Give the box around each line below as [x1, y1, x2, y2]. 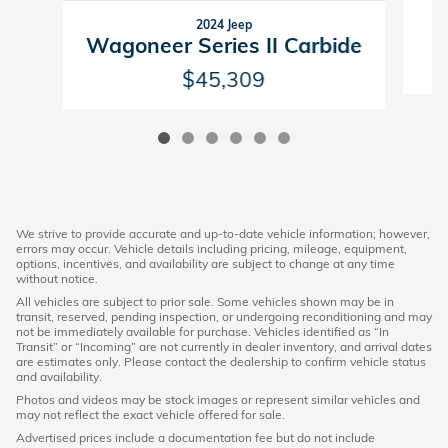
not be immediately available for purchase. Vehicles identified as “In [16, 323, 389, 339]
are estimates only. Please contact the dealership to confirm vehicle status [16, 353, 426, 369]
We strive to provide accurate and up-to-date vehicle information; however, [16, 225, 430, 241]
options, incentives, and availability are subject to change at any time [16, 255, 395, 271]
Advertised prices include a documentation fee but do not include [16, 429, 375, 445]
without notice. [16, 270, 98, 286]
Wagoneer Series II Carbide [85, 31, 362, 58]
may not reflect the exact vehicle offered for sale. [16, 406, 285, 422]
